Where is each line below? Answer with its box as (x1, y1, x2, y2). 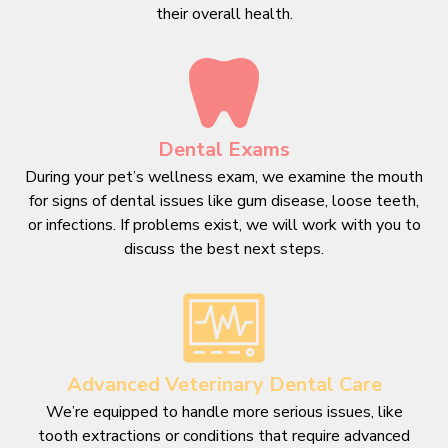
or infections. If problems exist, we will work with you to (27, 213, 421, 236)
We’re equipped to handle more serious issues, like (45, 400, 403, 423)
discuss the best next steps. (124, 237, 324, 260)
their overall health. (155, 2, 293, 25)
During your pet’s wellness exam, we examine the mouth (25, 165, 423, 188)
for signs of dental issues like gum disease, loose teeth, (29, 189, 419, 212)
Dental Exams (158, 135, 290, 163)
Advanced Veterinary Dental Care (66, 370, 382, 398)
